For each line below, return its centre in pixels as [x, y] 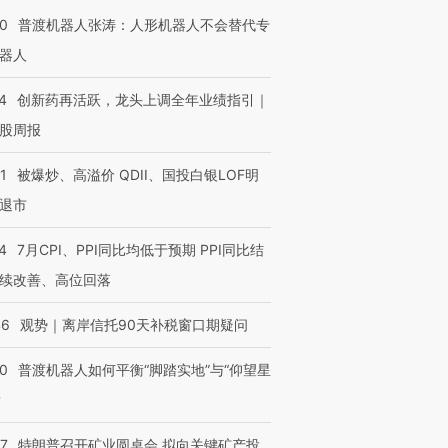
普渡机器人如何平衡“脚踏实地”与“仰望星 [144, 369]
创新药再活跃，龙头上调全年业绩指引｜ [143, 99]
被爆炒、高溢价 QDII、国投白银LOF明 [138, 174]
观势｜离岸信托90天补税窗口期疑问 [134, 324]
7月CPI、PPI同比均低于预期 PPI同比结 [140, 249]
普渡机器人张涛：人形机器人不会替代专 [144, 24]
